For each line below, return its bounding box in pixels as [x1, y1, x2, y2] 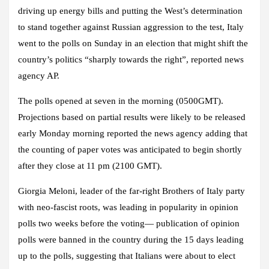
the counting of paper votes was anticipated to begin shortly [18, 144, 242, 154]
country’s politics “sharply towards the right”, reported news [18, 54, 244, 64]
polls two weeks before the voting [18, 218, 145, 228]
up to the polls [18, 250, 71, 261]
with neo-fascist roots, [18, 202, 100, 212]
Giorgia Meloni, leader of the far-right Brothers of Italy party [18, 186, 245, 196]
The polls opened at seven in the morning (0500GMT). [18, 95, 223, 106]
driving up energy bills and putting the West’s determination [18, 5, 243, 16]
